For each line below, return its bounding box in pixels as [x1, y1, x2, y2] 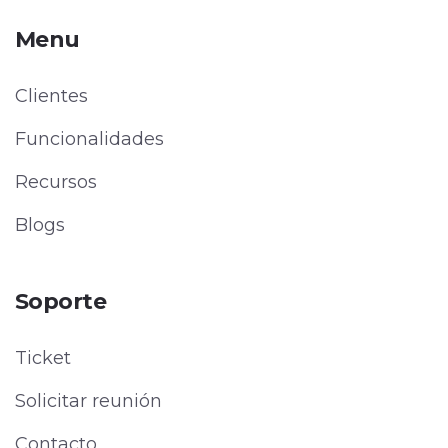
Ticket [15, 347, 71, 369]
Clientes [15, 85, 88, 107]
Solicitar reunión [15, 390, 162, 412]
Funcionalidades [15, 128, 164, 150]
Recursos [15, 171, 97, 193]
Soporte [15, 288, 107, 315]
